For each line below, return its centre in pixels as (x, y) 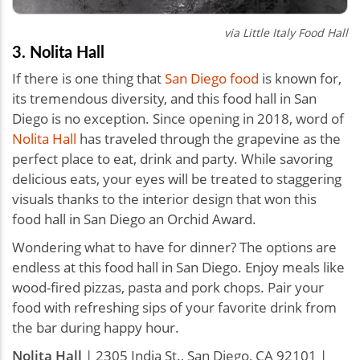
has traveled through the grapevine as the (209, 138)
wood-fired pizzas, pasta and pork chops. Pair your (168, 287)
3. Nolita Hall (58, 51)
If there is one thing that (88, 78)
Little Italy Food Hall (295, 32)
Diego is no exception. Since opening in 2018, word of (178, 118)
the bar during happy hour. (97, 327)
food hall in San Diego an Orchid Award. (134, 219)
